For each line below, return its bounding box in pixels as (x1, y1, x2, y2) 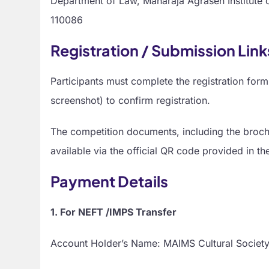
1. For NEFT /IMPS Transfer (50, 205, 177, 218)
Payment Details (50, 171, 171, 191)
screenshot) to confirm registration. (50, 94, 211, 106)
